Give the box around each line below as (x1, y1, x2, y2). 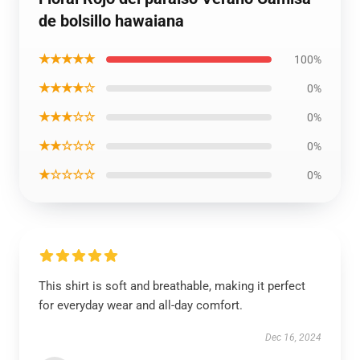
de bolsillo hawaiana (39, 11, 184, 31)
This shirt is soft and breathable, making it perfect (39, 279, 305, 293)
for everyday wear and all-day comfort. (39, 298, 243, 313)
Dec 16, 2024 (265, 332, 321, 343)
